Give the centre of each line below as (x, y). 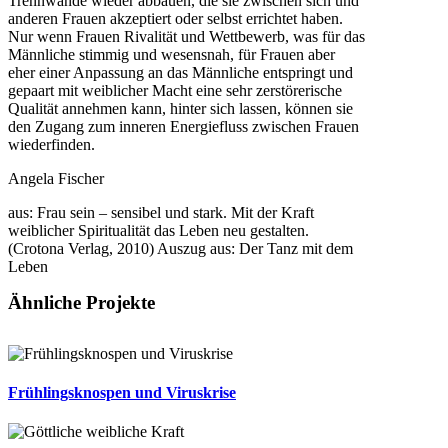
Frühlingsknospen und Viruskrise (122, 393)
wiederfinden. (51, 144)
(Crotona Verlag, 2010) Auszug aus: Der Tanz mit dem (180, 248)
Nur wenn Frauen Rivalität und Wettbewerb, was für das (186, 36)
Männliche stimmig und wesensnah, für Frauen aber (171, 54)
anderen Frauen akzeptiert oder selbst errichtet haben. (175, 18)
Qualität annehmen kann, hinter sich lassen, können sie (180, 108)
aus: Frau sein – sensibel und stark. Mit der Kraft (161, 212)
